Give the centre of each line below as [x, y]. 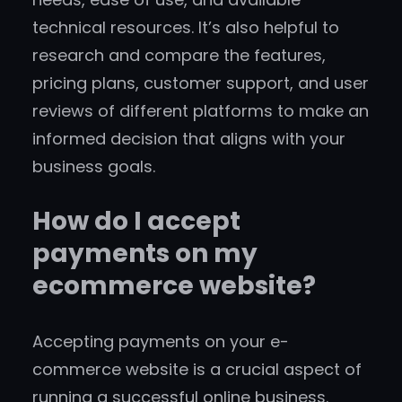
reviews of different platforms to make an [201, 111]
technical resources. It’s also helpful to [186, 28]
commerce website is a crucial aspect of [197, 370]
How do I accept [136, 222]
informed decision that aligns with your [189, 139]
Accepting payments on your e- [161, 342]
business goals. [94, 167]
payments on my [145, 254]
